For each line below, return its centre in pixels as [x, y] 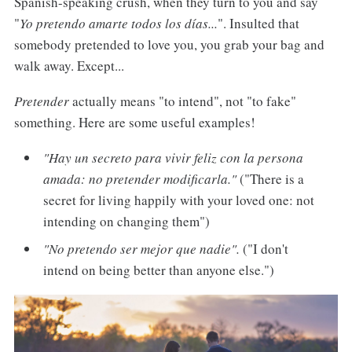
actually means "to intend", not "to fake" [182, 101]
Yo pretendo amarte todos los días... [118, 23]
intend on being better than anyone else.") [159, 270]
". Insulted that [258, 23]
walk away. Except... [69, 65]
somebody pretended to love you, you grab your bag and [169, 44]
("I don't [264, 249]
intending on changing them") [127, 221]
